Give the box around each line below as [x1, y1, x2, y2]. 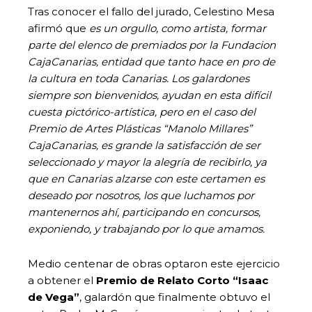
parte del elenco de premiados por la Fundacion [28, 38, 276, 52]
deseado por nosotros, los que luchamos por [28, 188, 254, 202]
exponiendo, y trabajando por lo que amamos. [28, 221, 265, 235]
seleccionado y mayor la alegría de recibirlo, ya [28, 155, 267, 169]
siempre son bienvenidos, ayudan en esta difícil [28, 88, 271, 102]
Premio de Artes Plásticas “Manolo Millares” [28, 121, 252, 135]
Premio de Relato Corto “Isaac [96, 273, 268, 287]
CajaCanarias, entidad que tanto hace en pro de [28, 54, 275, 68]
